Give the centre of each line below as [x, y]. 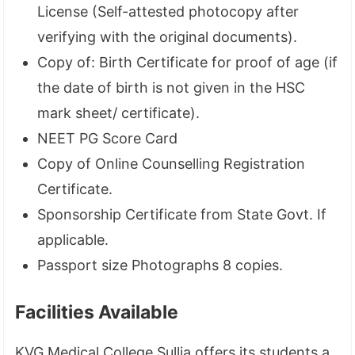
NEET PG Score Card [108, 138]
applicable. [73, 239]
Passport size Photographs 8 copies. [160, 265]
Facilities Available [97, 312]
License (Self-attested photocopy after [168, 11]
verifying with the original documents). [168, 36]
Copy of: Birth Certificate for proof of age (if [188, 62]
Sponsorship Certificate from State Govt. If [182, 214]
